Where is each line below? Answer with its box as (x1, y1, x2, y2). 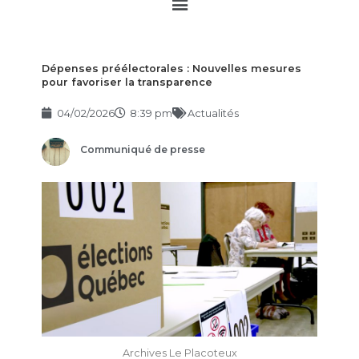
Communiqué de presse (79, 143, 205, 156)
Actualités (187, 107, 239, 119)
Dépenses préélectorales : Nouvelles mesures (41, 62, 301, 75)
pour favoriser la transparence (41, 75, 212, 88)
